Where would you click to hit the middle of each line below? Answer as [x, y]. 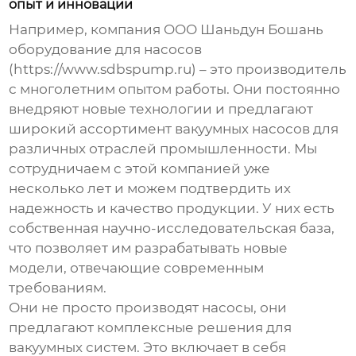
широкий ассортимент [92, 129]
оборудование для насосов [106, 50]
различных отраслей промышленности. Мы [163, 149]
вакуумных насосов [243, 129]
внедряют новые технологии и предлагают [161, 109]
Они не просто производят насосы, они [148, 308]
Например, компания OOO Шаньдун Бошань [166, 30]
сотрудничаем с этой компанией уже [140, 169]
